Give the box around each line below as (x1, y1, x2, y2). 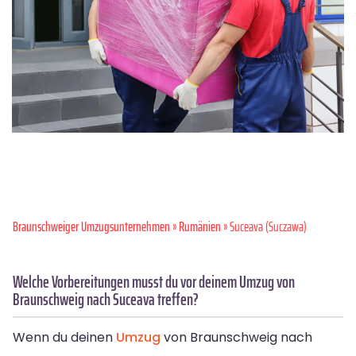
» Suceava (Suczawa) (221, 215, 307, 237)
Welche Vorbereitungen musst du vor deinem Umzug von (13, 268, 295, 295)
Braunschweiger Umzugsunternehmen (13, 215, 170, 237)
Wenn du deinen (13, 327, 116, 346)
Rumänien (179, 215, 221, 237)
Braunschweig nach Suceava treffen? (13, 285, 199, 312)
